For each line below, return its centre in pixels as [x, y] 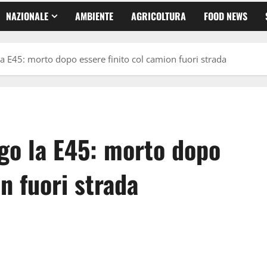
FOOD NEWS [226, 16]
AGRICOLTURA [159, 16]
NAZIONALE [27, 16]
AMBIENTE [94, 16]
